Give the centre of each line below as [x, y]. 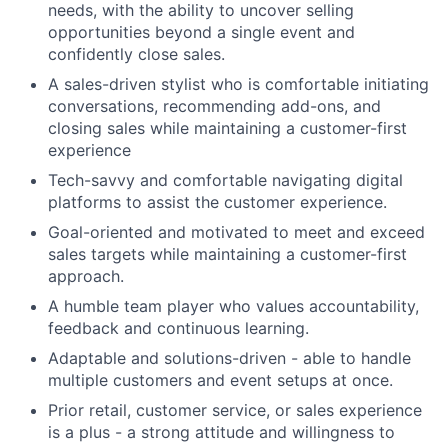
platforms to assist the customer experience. [217, 202]
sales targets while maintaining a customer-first [227, 254]
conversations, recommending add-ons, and [214, 106]
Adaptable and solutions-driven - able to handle [229, 358]
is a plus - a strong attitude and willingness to [221, 432]
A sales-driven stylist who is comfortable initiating [238, 84]
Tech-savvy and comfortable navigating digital [225, 180]
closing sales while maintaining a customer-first [227, 128]
